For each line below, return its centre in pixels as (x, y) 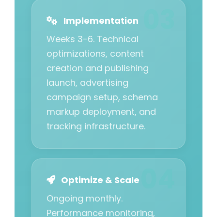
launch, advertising (87, 83)
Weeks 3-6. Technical (93, 39)
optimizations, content (95, 54)
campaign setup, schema (102, 97)
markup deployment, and (101, 112)
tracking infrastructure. (96, 126)
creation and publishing (98, 68)
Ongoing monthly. (85, 199)
